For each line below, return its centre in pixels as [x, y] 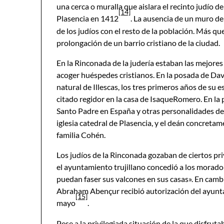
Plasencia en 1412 [87, 18]
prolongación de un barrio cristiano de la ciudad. [138, 43]
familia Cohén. [81, 135]
